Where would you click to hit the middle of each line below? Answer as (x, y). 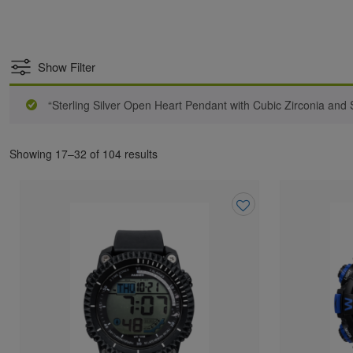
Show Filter (67, 67)
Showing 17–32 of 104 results (84, 153)
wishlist (254, 275)
